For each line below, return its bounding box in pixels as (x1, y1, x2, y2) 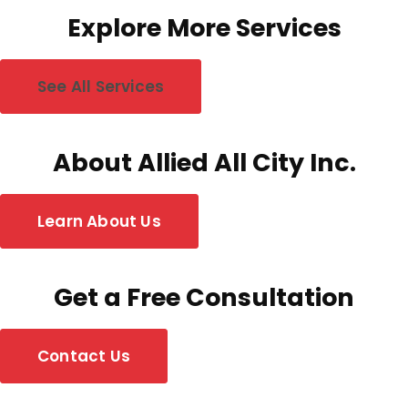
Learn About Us (37, 210, 161, 233)
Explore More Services (66, 11, 342, 46)
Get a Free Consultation (54, 280, 354, 315)
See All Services (37, 76, 165, 98)
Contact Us (37, 345, 130, 368)
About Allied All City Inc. (52, 146, 356, 180)
